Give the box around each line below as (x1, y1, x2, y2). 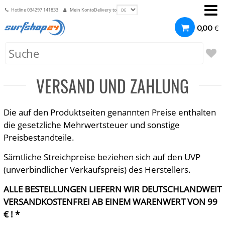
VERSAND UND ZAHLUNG (36, 73, 189, 98)
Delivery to (93, 7, 117, 13)
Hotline (10, 7, 28, 13)
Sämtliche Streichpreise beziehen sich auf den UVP (3, 151, 200, 163)
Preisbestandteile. (3, 132, 74, 143)
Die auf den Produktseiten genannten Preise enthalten (3, 106, 216, 118)
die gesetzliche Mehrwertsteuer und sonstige (3, 119, 180, 131)
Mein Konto (69, 7, 94, 13)
